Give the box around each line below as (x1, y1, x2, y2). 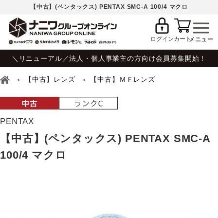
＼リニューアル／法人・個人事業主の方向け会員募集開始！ (11, 54, 207, 62)
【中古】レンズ (24, 75, 75, 84)
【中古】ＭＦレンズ (90, 75, 155, 84)
